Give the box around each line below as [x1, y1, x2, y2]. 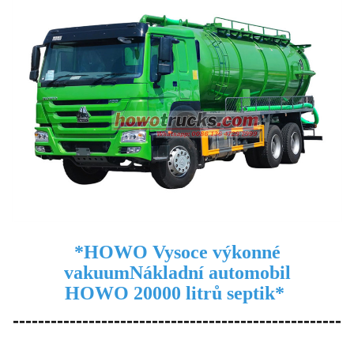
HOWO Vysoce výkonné [83, 242, 281, 263]
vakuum [63, 262, 130, 284]
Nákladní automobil [129, 262, 291, 284]
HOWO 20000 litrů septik [65, 283, 275, 304]
